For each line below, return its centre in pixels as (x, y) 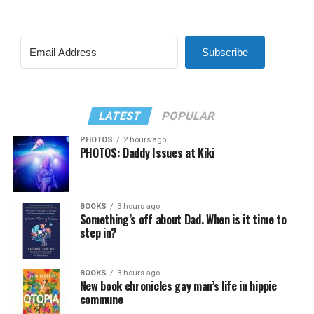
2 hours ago (144, 140)
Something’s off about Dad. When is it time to (183, 220)
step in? (98, 233)
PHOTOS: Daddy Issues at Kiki (147, 153)
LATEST (121, 116)
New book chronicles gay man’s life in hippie (178, 286)
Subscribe (225, 53)
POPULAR (189, 116)
